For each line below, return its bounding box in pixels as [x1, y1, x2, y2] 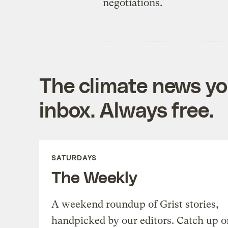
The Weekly [51, 166, 137, 186]
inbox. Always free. [39, 97, 214, 122]
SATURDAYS [51, 153, 97, 162]
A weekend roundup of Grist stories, [51, 198, 219, 210]
